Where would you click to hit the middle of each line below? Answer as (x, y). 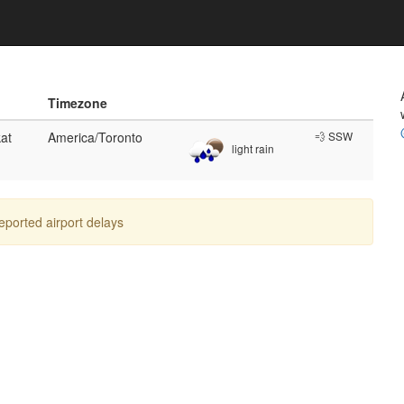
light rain (252, 149)
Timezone (78, 103)
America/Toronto (95, 137)
